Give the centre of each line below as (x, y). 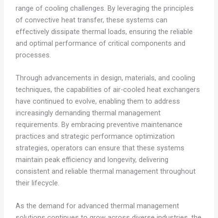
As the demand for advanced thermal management (97, 206)
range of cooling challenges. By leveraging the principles (104, 8)
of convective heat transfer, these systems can (91, 20)
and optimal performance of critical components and (100, 43)
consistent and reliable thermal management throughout (105, 172)
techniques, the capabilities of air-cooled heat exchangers (108, 90)
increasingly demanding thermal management (88, 113)
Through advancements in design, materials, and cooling (105, 78)
